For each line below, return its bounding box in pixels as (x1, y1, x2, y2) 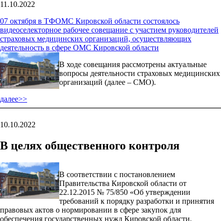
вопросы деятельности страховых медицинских (59, 69, 220, 77)
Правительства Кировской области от (59, 179, 186, 187)
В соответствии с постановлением (59, 170, 175, 179)
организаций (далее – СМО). (59, 77, 156, 86)
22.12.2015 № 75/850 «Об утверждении (59, 187, 190, 196)
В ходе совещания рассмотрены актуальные (59, 60, 207, 69)
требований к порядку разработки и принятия (59, 196, 214, 205)
